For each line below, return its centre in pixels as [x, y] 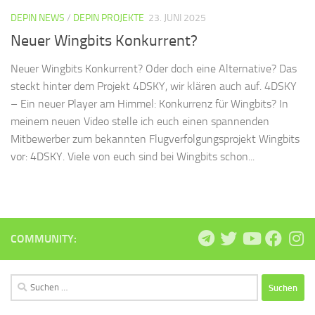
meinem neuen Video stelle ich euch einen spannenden [140, 122]
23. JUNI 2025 [177, 18]
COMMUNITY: [44, 239]
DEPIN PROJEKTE [109, 18]
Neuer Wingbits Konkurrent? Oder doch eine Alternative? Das [154, 69]
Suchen [26, 282]
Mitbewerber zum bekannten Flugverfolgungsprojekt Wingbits [155, 139]
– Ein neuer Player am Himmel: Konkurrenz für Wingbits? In [149, 104]
